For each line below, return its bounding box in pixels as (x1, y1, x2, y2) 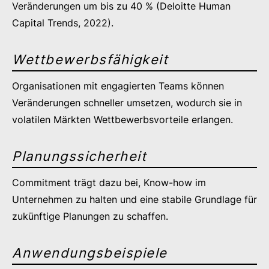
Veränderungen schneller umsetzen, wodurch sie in (12, 97, 242, 109)
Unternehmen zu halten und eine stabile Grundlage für (12, 193, 257, 205)
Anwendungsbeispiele (12, 245, 168, 261)
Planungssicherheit (12, 148, 147, 164)
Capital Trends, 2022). (12, 17, 113, 29)
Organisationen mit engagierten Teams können (12, 80, 224, 92)
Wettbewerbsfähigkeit (12, 52, 168, 67)
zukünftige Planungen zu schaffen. (12, 210, 168, 222)
